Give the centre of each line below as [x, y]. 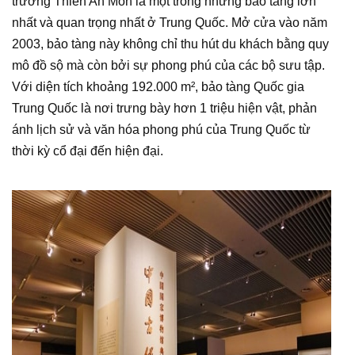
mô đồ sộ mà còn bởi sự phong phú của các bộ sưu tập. [168, 65]
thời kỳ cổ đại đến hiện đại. [88, 151]
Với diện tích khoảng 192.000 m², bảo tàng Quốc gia [158, 87]
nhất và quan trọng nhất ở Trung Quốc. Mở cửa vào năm [170, 23]
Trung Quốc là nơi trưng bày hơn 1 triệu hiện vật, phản [164, 108]
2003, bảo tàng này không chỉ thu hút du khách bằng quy [170, 44]
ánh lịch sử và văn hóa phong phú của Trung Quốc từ [161, 130]
